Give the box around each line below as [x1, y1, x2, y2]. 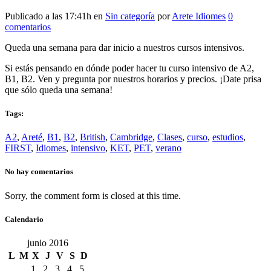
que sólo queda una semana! [5, 84, 113, 95]
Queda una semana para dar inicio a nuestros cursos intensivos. [5, 42, 244, 53]
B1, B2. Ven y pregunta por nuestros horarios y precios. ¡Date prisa [5, 73, 261, 84]
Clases [157, 132, 182, 143]
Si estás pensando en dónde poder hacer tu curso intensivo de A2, [5, 62, 254, 73]
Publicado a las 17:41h [5, 10, 91, 21]
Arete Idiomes [172, 10, 226, 21]
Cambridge [110, 132, 152, 143]
